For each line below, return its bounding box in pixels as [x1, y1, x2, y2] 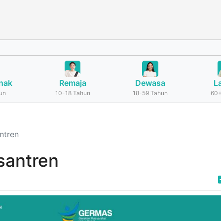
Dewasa [135, 78, 166, 88]
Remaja [59, 78, 86, 88]
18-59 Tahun [133, 89, 168, 97]
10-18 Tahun [55, 89, 90, 97]
